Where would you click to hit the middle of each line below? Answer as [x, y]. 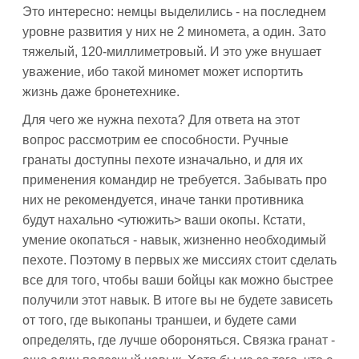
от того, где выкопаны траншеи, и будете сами [159, 320]
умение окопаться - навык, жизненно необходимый [174, 240]
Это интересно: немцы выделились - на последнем [174, 12]
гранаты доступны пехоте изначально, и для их [163, 160]
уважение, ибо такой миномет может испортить [163, 72]
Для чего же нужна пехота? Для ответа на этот [161, 120]
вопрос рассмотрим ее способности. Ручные [155, 140]
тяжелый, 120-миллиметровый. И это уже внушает [172, 52]
